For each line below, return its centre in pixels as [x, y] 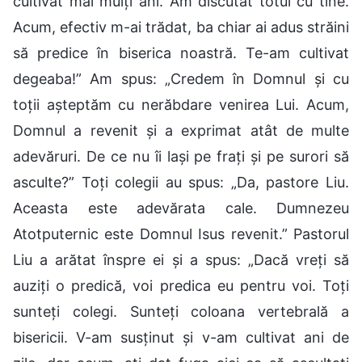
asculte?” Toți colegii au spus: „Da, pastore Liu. [181, 182]
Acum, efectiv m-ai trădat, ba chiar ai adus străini [181, 27]
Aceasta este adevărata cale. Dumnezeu [181, 208]
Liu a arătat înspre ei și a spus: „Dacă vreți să [181, 259]
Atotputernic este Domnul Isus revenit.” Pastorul [181, 234]
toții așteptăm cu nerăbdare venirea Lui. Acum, [181, 104]
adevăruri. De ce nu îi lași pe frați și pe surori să [181, 156]
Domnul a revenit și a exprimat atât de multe [181, 130]
